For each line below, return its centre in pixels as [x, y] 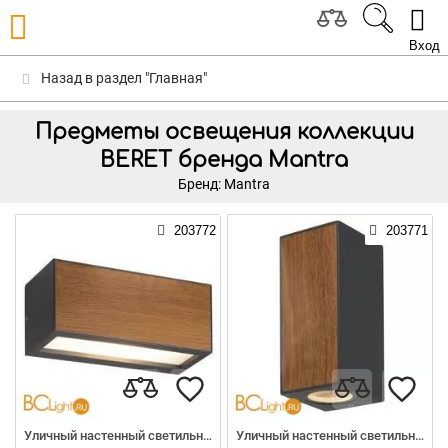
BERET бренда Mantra [224, 160]
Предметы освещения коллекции [224, 132]
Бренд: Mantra [224, 184]
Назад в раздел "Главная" [122, 78]
